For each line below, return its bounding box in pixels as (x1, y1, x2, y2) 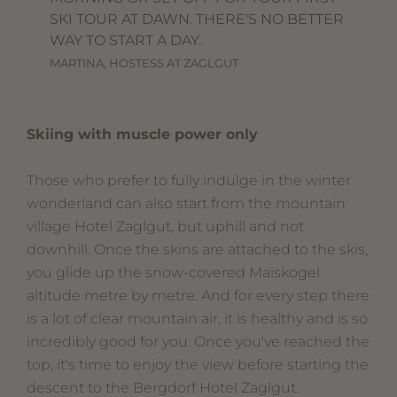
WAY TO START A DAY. (50, 31, 209, 49)
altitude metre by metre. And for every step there (27, 287, 370, 305)
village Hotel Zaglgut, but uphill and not (27, 218, 305, 236)
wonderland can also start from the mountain (27, 195, 346, 213)
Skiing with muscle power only (27, 126, 263, 144)
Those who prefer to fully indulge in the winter (27, 172, 352, 190)
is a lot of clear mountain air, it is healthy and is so (27, 310, 369, 328)
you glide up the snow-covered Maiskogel (27, 264, 321, 282)
